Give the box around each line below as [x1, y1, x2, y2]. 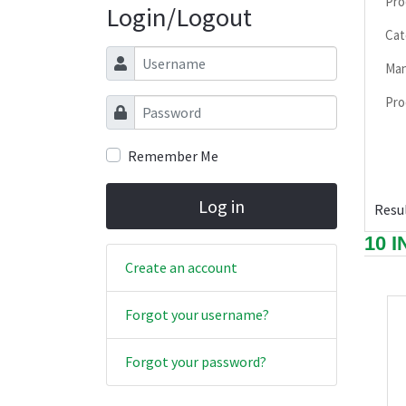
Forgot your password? [125, 353, 266, 372]
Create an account [125, 258, 237, 277]
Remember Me [128, 147, 218, 165]
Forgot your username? [125, 305, 269, 324]
